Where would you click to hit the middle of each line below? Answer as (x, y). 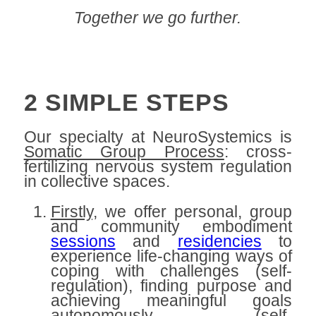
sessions (83, 242)
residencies (219, 242)
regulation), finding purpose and (171, 286)
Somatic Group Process (124, 151)
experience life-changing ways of (171, 256)
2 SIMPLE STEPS (126, 103)
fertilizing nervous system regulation (158, 166)
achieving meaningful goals (171, 301)
